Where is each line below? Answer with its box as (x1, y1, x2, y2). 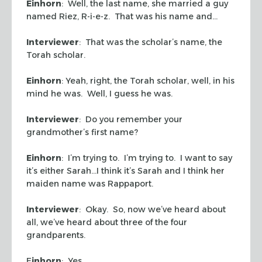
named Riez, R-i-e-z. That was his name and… (26, 11, 218, 22)
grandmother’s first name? (26, 126, 138, 137)
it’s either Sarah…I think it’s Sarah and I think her (26, 165, 225, 176)
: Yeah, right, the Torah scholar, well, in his (61, 75, 235, 86)
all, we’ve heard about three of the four (26, 216, 187, 227)
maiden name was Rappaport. (26, 178, 153, 189)
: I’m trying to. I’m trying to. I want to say (61, 152, 232, 163)
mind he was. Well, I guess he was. (26, 88, 173, 99)
